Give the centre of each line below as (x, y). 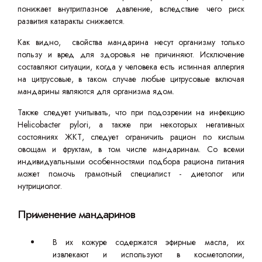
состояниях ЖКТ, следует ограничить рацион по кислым (131, 137)
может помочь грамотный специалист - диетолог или (131, 174)
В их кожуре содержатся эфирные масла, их (149, 242)
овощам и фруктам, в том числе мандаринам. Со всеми (131, 149)
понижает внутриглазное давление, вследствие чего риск (131, 9)
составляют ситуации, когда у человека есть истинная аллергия (131, 67)
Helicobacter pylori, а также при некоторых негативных (131, 125)
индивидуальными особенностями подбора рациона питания (131, 161)
